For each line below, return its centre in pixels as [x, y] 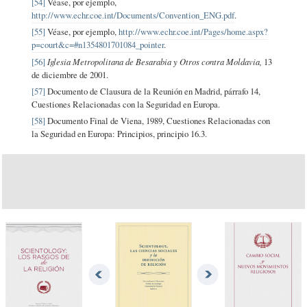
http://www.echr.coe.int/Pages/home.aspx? [194, 31]
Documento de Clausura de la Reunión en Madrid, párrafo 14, [153, 91]
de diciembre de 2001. [70, 74]
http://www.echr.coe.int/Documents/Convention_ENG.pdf [133, 15]
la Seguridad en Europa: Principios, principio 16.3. [120, 133]
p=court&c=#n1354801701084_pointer [98, 44]
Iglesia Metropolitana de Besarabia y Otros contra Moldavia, [155, 61]
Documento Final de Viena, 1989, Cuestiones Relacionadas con [158, 120]
